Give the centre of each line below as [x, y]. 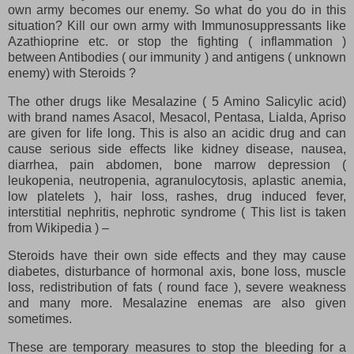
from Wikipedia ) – [58, 228]
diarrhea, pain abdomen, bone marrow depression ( [177, 164]
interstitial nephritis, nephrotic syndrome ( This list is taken [177, 212]
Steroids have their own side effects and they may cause [177, 256]
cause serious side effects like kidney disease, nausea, [177, 149]
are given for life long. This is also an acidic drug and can [177, 133]
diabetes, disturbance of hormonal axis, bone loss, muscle [177, 272]
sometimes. [40, 319]
